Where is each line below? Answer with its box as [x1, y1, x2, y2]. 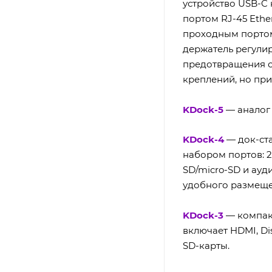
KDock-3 [183, 209, 223, 222]
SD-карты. [183, 240, 229, 252]
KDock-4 [183, 134, 224, 146]
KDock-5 [183, 103, 223, 115]
